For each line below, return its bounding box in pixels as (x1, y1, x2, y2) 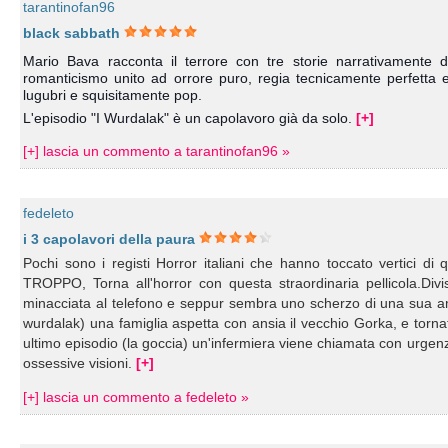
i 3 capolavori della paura (23, 231, 196, 247)
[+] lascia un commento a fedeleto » (23, 389, 250, 405)
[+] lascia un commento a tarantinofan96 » (23, 143, 291, 159)
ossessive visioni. (23, 355, 137, 371)
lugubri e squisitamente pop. (23, 87, 203, 103)
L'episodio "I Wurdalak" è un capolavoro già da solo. (23, 110, 357, 126)
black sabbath (23, 25, 121, 41)
